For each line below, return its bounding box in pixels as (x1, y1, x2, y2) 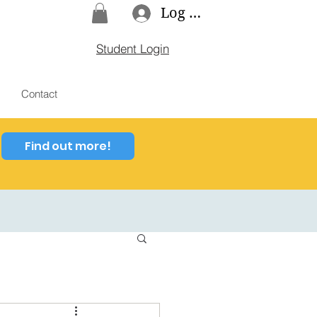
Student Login (96, 40, 169, 56)
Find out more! (25, 137, 111, 154)
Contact (21, 86, 57, 100)
